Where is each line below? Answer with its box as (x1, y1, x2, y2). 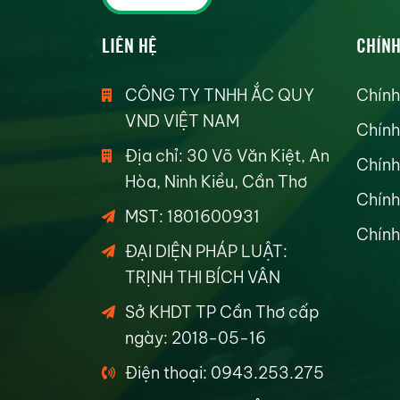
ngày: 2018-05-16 (125, 328, 266, 348)
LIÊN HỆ (102, 30, 157, 57)
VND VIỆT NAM (125, 111, 239, 131)
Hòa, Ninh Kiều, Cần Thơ (125, 171, 307, 192)
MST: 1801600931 (125, 206, 260, 227)
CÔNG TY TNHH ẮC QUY (125, 85, 314, 105)
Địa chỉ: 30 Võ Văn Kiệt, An (125, 146, 329, 166)
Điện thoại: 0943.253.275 (125, 362, 324, 383)
